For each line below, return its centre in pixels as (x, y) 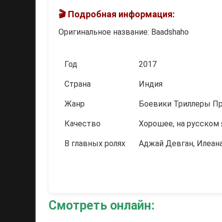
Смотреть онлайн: (102, 205)
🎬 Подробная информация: (117, 14)
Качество (83, 124)
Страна (78, 84)
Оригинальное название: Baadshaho (124, 32)
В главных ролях (95, 143)
